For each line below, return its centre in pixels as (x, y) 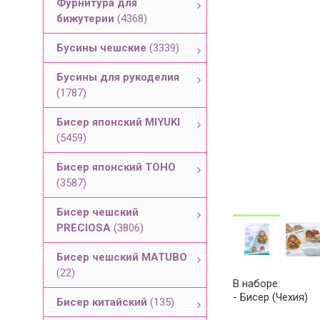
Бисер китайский (103, 302)
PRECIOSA (85, 228)
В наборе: (256, 284)
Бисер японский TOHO (116, 167)
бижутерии (87, 19)
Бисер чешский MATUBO (122, 257)
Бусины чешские (103, 48)
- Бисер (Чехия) (270, 297)
